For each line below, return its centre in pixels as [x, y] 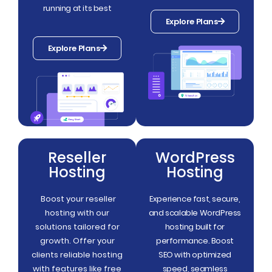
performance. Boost [195, 240]
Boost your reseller [77, 199]
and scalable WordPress [195, 212]
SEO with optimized [195, 254]
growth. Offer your [77, 240]
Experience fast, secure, [195, 199]
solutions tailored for [77, 226]
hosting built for [195, 226]
